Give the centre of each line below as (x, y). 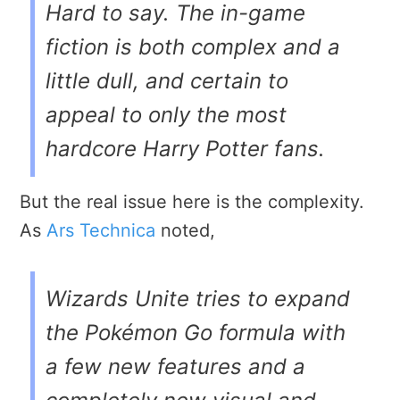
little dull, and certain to (167, 80)
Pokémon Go (149, 332)
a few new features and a (175, 366)
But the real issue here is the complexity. (192, 201)
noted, (185, 230)
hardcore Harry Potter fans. (185, 148)
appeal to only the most (166, 114)
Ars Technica (101, 230)
